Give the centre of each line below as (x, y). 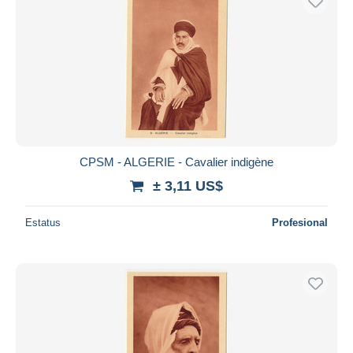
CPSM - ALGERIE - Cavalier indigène (176, 162)
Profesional (300, 222)
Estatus (43, 222)
